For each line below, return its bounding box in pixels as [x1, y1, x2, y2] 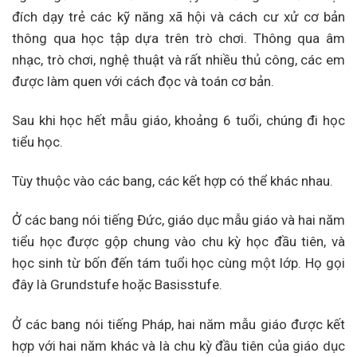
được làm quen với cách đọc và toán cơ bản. [12, 73, 274, 90]
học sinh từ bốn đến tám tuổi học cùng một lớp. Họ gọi [12, 255, 345, 272]
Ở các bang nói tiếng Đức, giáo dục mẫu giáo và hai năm [12, 212, 345, 229]
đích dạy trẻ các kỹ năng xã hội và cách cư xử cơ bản [12, 9, 345, 25]
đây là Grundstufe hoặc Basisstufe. [12, 277, 222, 293]
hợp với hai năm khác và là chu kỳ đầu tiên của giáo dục [12, 337, 345, 354]
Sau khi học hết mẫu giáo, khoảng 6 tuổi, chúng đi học [12, 112, 345, 129]
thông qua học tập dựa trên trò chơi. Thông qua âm [12, 30, 345, 47]
